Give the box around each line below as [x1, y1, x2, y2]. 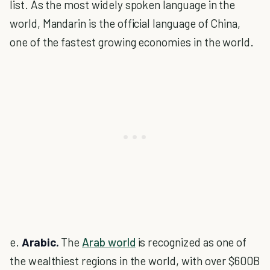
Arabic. [21, 235, 59, 249]
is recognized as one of [135, 235, 247, 249]
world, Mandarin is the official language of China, [10, 16, 241, 30]
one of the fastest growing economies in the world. [10, 35, 254, 49]
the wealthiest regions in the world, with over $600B [10, 254, 260, 268]
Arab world [82, 235, 136, 249]
